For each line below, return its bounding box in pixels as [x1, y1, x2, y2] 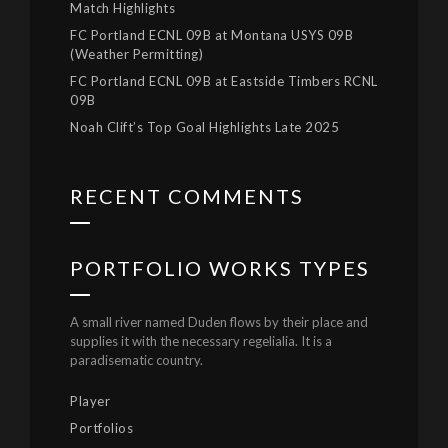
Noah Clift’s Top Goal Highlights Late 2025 [70, 119, 339, 136]
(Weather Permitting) [70, 46, 203, 63]
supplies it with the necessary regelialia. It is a [70, 333, 332, 350]
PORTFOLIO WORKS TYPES [70, 256, 370, 281]
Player [70, 393, 110, 410]
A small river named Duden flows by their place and [70, 314, 368, 331]
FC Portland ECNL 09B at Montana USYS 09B [70, 27, 353, 44]
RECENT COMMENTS [70, 184, 304, 209]
